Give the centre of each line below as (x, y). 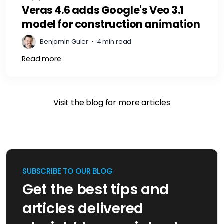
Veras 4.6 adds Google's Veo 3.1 (103, 10)
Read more (42, 59)
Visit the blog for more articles (112, 102)
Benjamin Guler (64, 41)
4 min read (114, 41)
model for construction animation (111, 24)
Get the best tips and (96, 189)
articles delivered (83, 208)
